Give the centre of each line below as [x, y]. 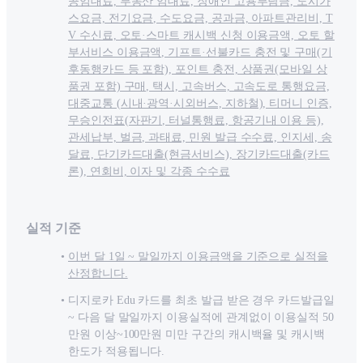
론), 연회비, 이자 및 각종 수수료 [149, 172]
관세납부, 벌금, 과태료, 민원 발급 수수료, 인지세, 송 [200, 138]
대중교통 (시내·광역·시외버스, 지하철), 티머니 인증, [200, 104]
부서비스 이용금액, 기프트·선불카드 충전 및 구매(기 [200, 53]
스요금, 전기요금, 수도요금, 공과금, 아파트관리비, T [201, 19]
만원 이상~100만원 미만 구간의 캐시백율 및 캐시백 [196, 335]
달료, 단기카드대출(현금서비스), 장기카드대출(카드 [199, 155]
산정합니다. [98, 274]
